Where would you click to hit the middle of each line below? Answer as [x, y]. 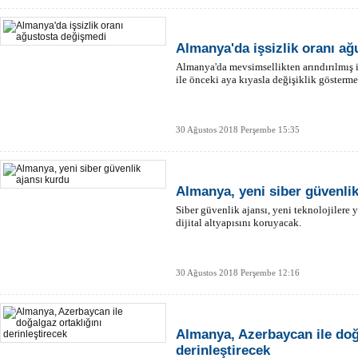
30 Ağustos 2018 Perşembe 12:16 [238, 272]
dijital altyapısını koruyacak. [239, 223]
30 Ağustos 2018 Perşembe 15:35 [238, 129]
